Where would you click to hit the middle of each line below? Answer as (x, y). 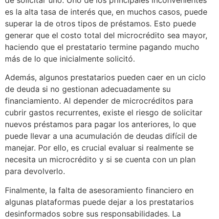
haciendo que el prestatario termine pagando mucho (102, 47)
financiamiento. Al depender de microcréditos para (99, 101)
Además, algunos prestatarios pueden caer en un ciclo (105, 77)
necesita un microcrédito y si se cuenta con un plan (100, 160)
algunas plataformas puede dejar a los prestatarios (99, 202)
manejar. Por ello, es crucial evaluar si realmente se (99, 148)
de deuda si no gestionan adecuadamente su (88, 89)
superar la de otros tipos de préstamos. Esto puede (100, 23)
